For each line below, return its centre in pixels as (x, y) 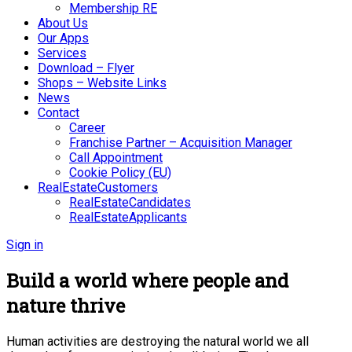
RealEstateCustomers (98, 187)
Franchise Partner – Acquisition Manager (181, 143)
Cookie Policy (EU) (120, 172)
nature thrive (66, 305)
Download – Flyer (86, 68)
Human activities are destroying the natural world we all (158, 341)
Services (62, 53)
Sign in (25, 245)
